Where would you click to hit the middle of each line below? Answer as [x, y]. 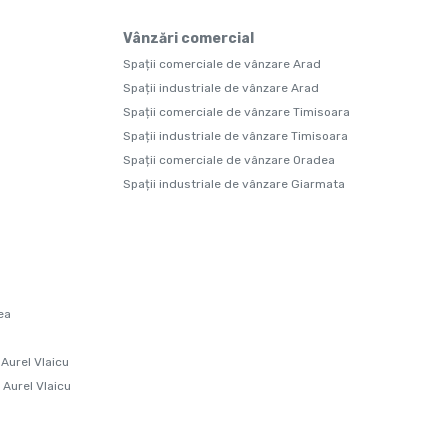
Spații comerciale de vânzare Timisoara [236, 112]
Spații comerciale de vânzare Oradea [229, 160]
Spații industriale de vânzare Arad [221, 88]
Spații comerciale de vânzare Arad [222, 64]
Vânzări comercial [188, 38]
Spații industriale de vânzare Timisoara [235, 136]
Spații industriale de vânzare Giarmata [234, 184]
